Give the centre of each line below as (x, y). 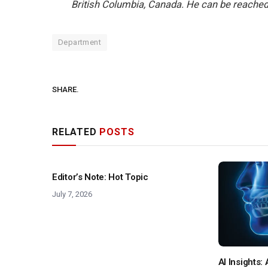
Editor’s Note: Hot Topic (100, 177)
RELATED (76, 132)
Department (80, 42)
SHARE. (66, 89)
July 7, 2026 (72, 194)
